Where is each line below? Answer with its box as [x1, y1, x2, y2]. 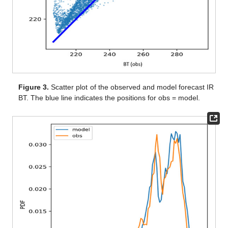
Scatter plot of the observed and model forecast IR [49, 83, 214, 92]
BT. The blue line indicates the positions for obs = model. [18, 94, 201, 102]
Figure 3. [18, 83, 49, 92]
